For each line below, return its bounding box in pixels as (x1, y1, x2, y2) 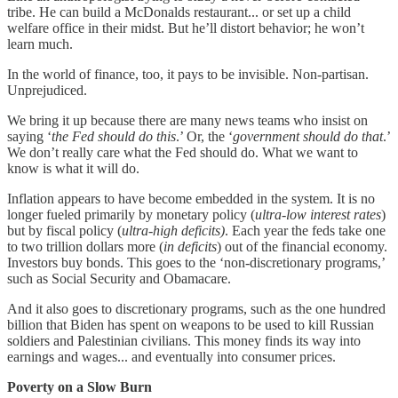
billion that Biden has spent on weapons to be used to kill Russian (7, 317, 374, 333)
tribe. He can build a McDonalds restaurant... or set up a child (7, 4, 351, 20)
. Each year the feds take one (225, 223, 386, 239)
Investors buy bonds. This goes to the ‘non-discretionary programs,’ (7, 255, 385, 271)
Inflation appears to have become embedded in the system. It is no (7, 191, 375, 207)
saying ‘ (7, 129, 52, 145)
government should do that (233, 129, 383, 145)
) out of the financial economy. (217, 239, 387, 255)
